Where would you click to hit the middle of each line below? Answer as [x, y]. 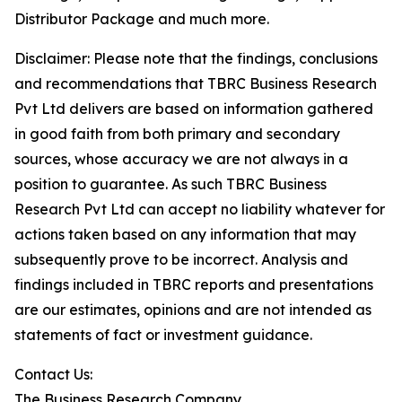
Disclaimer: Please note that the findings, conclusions [196, 59]
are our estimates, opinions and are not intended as [193, 310]
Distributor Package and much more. [142, 19]
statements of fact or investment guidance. [163, 335]
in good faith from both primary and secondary [177, 134]
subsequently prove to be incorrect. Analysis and [181, 260]
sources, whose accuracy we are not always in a [181, 159]
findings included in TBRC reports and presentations [194, 285]
